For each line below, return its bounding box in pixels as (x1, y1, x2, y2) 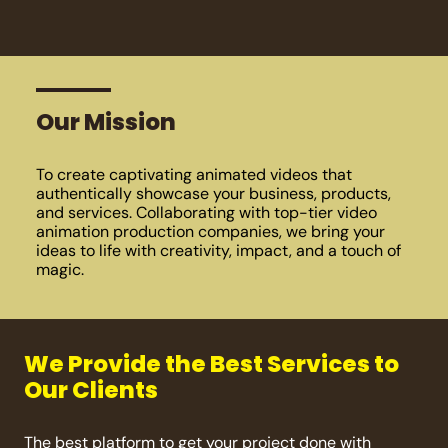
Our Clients (23, 373, 158, 406)
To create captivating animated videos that (35, 163, 352, 185)
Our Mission (35, 105, 176, 138)
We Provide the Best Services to (23, 347, 399, 380)
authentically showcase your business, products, (35, 182, 391, 204)
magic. (35, 258, 84, 280)
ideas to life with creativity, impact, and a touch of (35, 239, 401, 261)
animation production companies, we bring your (35, 220, 385, 242)
